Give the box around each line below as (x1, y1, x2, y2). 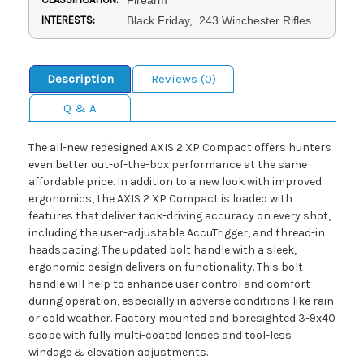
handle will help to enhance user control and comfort (28, 276, 310, 291)
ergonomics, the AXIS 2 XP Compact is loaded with (28, 191, 292, 206)
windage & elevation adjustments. (28, 344, 208, 359)
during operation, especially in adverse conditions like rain (28, 293, 334, 308)
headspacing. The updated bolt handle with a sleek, (28, 242, 297, 257)
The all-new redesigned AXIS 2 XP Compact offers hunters (28, 140, 331, 154)
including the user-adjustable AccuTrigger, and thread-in (28, 225, 325, 240)
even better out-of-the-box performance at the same (28, 157, 307, 171)
